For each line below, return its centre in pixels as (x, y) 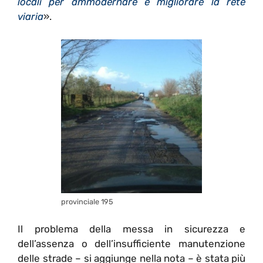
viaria (31, 17)
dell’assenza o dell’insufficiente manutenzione (131, 244)
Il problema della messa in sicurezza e (131, 229)
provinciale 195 (87, 201)
